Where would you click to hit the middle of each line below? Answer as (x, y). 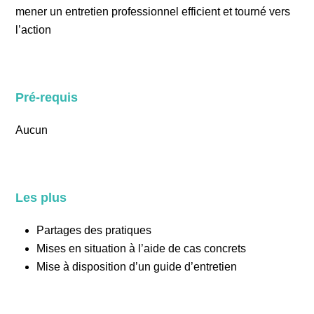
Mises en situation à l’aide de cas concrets (142, 248)
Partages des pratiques (94, 230)
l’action (34, 30)
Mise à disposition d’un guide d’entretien (137, 267)
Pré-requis (47, 97)
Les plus (41, 198)
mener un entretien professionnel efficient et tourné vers (153, 12)
